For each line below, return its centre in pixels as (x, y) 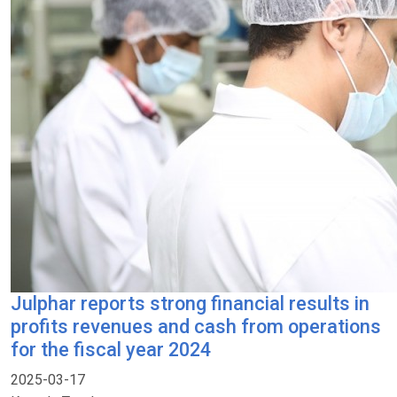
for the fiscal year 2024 (111, 350)
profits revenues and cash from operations (196, 327)
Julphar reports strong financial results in (190, 304)
